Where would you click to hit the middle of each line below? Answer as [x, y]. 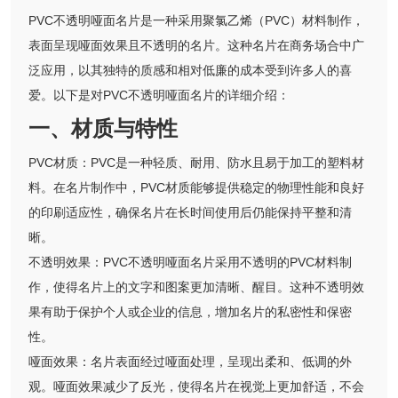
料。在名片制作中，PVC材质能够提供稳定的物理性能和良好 [196, 188]
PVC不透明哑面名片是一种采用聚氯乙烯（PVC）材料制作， [196, 21]
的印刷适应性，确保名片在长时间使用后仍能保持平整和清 [190, 213]
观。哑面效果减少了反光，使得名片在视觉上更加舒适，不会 [196, 387]
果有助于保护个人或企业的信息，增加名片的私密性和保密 [190, 312]
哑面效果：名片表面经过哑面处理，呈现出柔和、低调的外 [190, 362]
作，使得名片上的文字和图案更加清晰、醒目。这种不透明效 [196, 287]
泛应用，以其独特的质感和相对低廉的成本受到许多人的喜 [190, 71]
